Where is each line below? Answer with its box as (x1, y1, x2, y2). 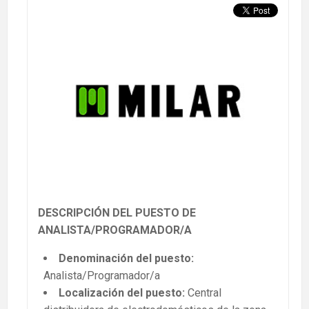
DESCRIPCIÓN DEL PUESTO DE (38, 206, 196, 220)
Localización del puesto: (59, 286, 185, 300)
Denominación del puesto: (59, 252, 194, 266)
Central (185, 286, 221, 300)
